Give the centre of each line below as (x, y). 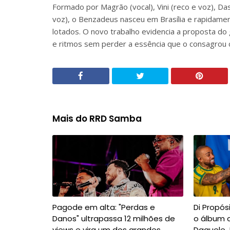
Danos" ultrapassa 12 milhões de (114, 218)
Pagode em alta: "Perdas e (104, 207)
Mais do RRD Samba (97, 119)
